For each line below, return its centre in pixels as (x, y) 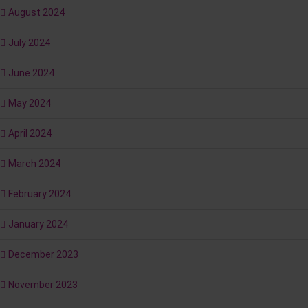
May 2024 (30, 103)
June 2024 (31, 73)
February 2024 (40, 194)
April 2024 (30, 134)
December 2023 (43, 255)
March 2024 (34, 164)
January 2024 (38, 224)
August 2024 (36, 13)
